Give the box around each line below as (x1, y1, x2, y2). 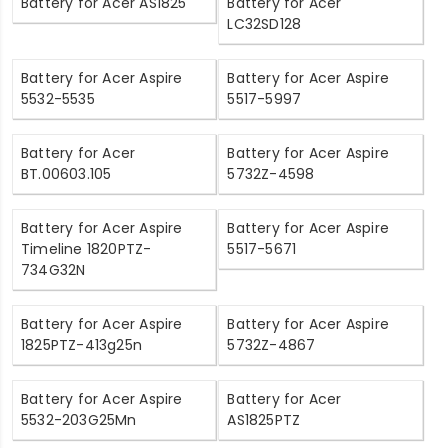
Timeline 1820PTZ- (21, 238, 152, 259)
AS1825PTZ (227, 409, 301, 430)
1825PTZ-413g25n (21, 334, 142, 355)
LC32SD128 (227, 13, 302, 34)
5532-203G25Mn (21, 409, 137, 430)
